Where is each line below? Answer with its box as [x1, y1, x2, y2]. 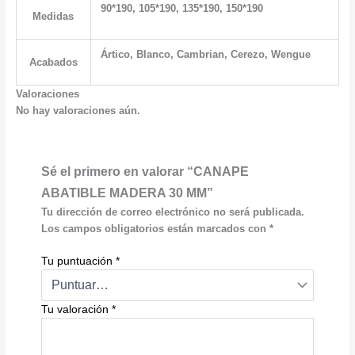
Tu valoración [40, 303, 112, 316]
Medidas [32, 10, 74, 23]
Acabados [29, 56, 78, 69]
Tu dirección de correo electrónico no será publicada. [40, 205, 304, 218]
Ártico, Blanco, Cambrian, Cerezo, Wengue [101, 48, 311, 61]
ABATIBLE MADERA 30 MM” [40, 185, 213, 200]
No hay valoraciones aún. [15, 105, 140, 117]
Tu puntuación [40, 254, 116, 268]
